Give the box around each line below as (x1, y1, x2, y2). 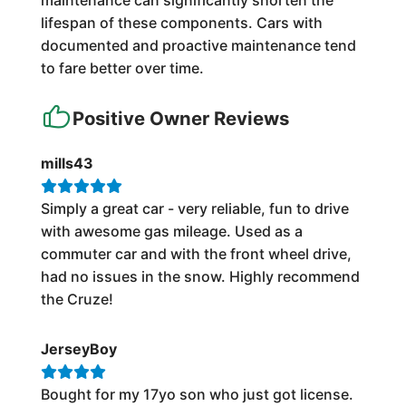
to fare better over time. (40, 59, 204, 78)
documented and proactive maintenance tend (40, 36, 356, 55)
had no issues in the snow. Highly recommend (40, 267, 360, 286)
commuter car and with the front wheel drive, (40, 245, 352, 264)
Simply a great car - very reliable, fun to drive (40, 199, 349, 218)
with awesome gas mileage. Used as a (40, 222, 303, 241)
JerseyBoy (40, 340, 117, 359)
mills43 (40, 154, 93, 173)
